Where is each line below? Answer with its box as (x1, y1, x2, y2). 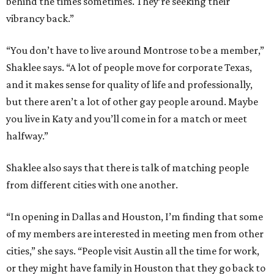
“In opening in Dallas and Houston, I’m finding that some (6, 210, 263, 223)
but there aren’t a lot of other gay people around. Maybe (6, 95, 258, 108)
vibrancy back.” (6, 12, 74, 25)
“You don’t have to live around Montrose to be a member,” (6, 44, 264, 57)
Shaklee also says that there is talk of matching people (6, 161, 249, 174)
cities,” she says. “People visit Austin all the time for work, (6, 245, 259, 257)
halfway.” (6, 130, 48, 143)
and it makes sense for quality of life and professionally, (6, 78, 253, 91)
